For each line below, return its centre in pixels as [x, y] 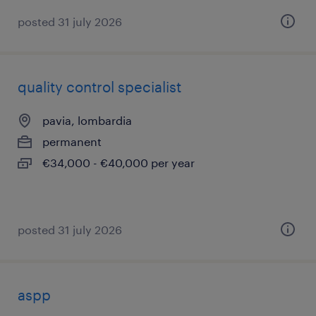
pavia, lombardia [87, 120]
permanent [72, 141]
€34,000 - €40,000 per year [119, 163]
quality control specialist [99, 87]
